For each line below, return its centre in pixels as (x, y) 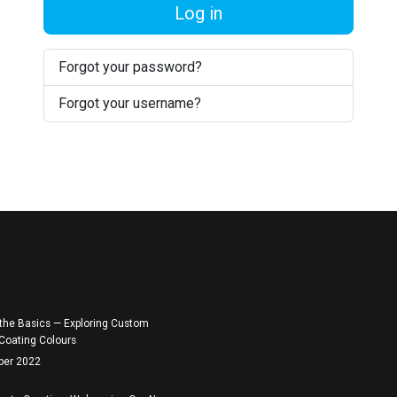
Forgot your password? (130, 66)
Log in (198, 13)
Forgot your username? (130, 103)
